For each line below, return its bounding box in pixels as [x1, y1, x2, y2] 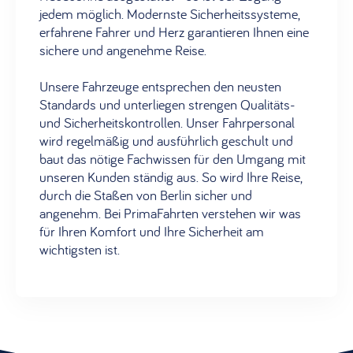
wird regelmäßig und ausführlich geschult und [39, 133, 293, 149]
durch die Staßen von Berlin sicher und [39, 188, 252, 203]
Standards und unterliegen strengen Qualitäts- [39, 97, 295, 113]
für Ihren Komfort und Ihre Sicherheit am [39, 224, 264, 240]
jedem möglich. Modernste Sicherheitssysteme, [39, 6, 299, 22]
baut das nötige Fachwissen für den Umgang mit [39, 151, 306, 167]
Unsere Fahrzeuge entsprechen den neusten [39, 79, 281, 95]
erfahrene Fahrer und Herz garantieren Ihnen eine [39, 24, 309, 40]
